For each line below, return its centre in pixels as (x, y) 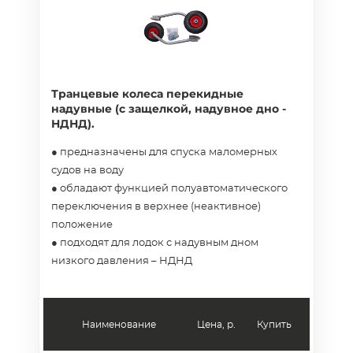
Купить (274, 324)
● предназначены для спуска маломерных (164, 152)
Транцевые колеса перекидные (147, 94)
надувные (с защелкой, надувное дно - (169, 109)
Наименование (119, 324)
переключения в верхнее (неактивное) (156, 207)
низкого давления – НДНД (122, 261)
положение (82, 225)
